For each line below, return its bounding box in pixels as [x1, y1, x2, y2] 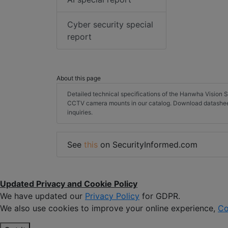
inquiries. [67, 108, 93, 117]
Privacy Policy [85, 191, 139, 202]
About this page [56, 74, 101, 82]
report [67, 32, 92, 42]
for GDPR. [139, 191, 180, 202]
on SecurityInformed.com [98, 139, 197, 150]
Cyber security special [67, 19, 153, 30]
